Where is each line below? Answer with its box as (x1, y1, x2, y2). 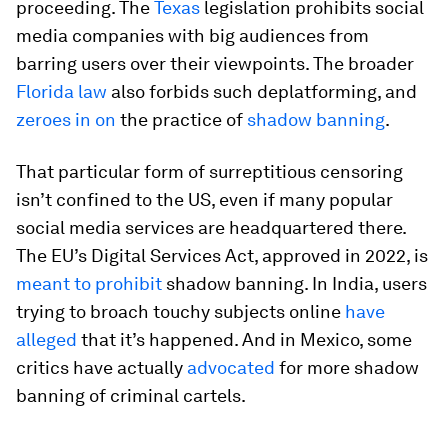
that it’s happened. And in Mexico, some (77, 328, 412, 350)
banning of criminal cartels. (16, 384, 246, 406)
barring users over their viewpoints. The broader (16, 52, 414, 74)
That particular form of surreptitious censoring (16, 160, 403, 182)
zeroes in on (16, 108, 116, 130)
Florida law (16, 80, 107, 102)
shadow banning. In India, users (162, 272, 427, 294)
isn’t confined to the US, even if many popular (16, 188, 393, 210)
